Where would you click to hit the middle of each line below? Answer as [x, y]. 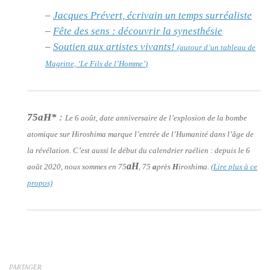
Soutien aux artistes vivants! [115, 46]
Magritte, [61, 63]
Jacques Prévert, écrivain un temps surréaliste [152, 15]
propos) [40, 183]
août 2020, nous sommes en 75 [77, 166]
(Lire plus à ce [234, 166]
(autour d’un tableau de [216, 47]
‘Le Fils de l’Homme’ [111, 63]
